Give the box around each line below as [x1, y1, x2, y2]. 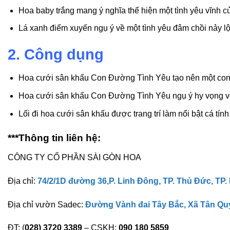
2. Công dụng [8, 46, 104, 63]
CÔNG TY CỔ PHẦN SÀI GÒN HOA [8, 152, 141, 162]
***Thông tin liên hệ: [8, 132, 101, 144]
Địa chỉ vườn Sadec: [8, 200, 85, 209]
